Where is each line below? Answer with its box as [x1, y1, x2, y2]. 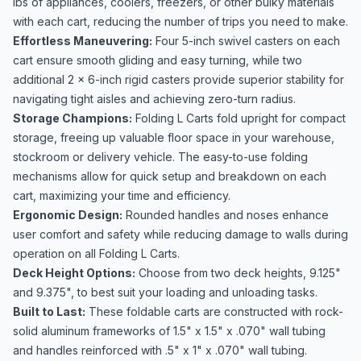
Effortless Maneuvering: [13, 34, 152, 48]
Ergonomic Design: [13, 208, 122, 222]
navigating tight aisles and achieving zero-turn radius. [13, 92, 296, 106]
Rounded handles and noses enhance [122, 208, 329, 222]
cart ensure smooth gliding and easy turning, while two [13, 53, 302, 67]
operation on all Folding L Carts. [13, 247, 180, 260]
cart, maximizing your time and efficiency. [13, 189, 230, 202]
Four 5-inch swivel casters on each [152, 34, 340, 48]
